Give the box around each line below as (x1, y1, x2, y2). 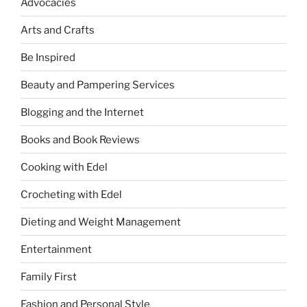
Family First (21, 270, 77, 283)
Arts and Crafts (21, 23, 95, 36)
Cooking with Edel (21, 160, 108, 173)
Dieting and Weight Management (21, 215, 181, 228)
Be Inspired (21, 51, 75, 64)
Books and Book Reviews (21, 133, 140, 146)
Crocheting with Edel (21, 188, 122, 201)
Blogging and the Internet (21, 106, 144, 119)
